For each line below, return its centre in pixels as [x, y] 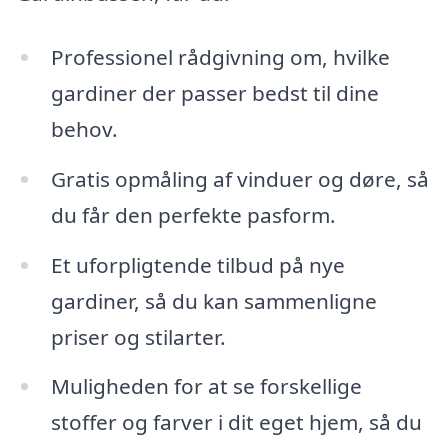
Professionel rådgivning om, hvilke [220, 56]
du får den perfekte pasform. [193, 214]
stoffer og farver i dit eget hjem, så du [236, 422]
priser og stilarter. [138, 336]
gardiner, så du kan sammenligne [213, 300]
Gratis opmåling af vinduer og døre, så [239, 178]
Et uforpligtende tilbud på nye [197, 264]
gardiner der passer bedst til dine [214, 92]
